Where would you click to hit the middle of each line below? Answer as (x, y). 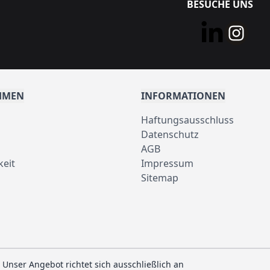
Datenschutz (170, 134)
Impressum (167, 163)
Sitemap (160, 178)
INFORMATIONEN (183, 96)
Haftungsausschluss (187, 120)
